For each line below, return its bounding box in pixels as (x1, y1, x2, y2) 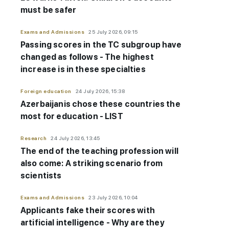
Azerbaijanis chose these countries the (20, 99, 180, 109)
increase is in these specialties (20, 64, 146, 75)
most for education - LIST (20, 111, 123, 122)
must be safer (20, 5, 76, 15)
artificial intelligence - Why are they (20, 218, 165, 228)
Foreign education (20, 88, 72, 95)
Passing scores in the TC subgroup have (20, 40, 181, 50)
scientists (20, 171, 62, 181)
